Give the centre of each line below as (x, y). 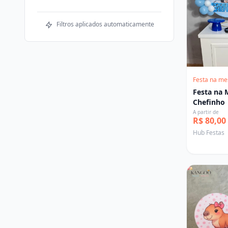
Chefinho (209, 102)
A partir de (206, 112)
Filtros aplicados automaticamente (104, 24)
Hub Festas (209, 133)
